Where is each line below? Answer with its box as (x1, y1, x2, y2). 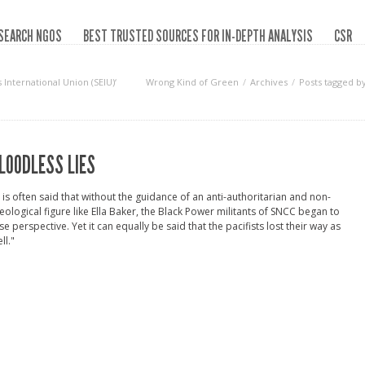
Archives (250, 76, 288, 88)
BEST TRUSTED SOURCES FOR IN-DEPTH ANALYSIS (83, 26, 313, 46)
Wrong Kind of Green (146, 76, 239, 88)
